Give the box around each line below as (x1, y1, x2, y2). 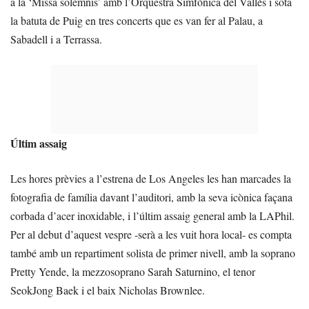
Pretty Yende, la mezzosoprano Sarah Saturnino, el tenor (10, 263, 255, 279)
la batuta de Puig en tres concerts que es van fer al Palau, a (10, 12, 263, 28)
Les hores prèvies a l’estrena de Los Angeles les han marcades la (10, 170, 291, 186)
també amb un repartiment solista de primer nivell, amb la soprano (10, 245, 295, 260)
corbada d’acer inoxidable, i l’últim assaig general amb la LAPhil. (10, 208, 295, 223)
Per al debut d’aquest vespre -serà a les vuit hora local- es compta (10, 226, 292, 241)
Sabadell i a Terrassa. (10, 31, 102, 46)
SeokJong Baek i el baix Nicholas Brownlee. (10, 282, 205, 297)
